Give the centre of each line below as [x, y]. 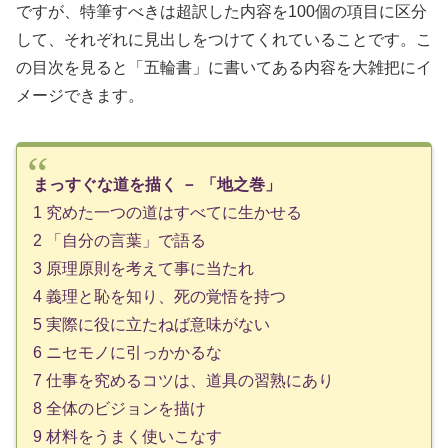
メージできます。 [80, 95]
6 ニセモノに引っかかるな [127, 352]
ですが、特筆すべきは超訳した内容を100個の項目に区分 [221, 11]
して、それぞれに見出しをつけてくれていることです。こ [224, 39]
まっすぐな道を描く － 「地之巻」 [157, 184]
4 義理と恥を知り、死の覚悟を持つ [159, 296]
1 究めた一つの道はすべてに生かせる [167, 212]
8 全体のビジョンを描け [119, 408]
